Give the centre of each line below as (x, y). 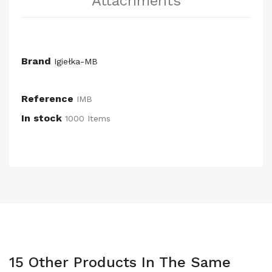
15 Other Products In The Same (120, 262)
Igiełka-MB (76, 61)
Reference (47, 99)
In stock (42, 118)
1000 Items (88, 118)
